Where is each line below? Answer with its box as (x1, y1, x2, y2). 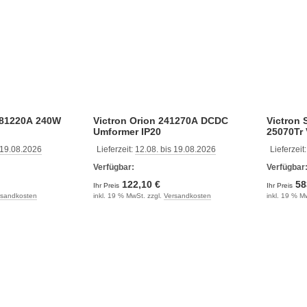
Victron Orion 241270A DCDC (93, 114, 228, 126)
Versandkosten (163, 191, 211, 199)
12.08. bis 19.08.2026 (134, 144, 216, 154)
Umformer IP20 (93, 125, 161, 137)
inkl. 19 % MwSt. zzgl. (93, 191, 164, 199)
